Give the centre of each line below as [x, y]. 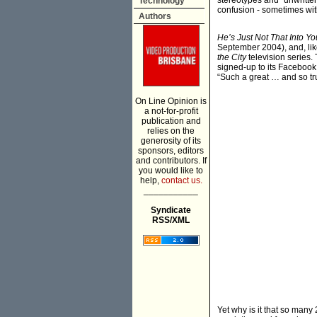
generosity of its [171, 141]
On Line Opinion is [171, 101]
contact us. [181, 180]
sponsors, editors [171, 151]
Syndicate [171, 210]
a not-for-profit [171, 111]
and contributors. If [171, 161]
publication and [171, 121]
